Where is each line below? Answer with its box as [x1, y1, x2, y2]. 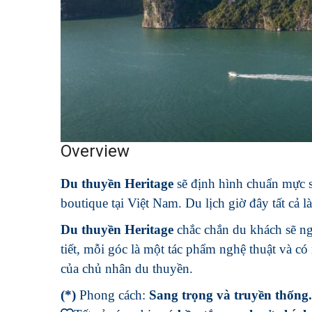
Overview [61, 141, 130, 161]
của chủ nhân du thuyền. [61, 261, 193, 276]
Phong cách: [76, 288, 149, 302]
